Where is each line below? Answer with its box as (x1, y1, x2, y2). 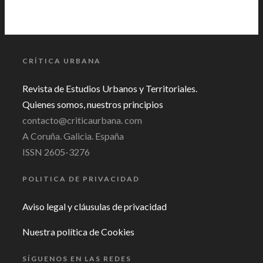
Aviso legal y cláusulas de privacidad (22, 201, 167, 213)
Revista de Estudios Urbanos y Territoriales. (22, 83, 197, 95)
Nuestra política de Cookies (22, 226, 134, 238)
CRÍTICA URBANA (22, 56, 101, 66)
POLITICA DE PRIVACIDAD (22, 174, 140, 184)
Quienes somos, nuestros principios (22, 99, 163, 110)
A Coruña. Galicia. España (22, 130, 124, 142)
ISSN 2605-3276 (22, 146, 90, 158)
